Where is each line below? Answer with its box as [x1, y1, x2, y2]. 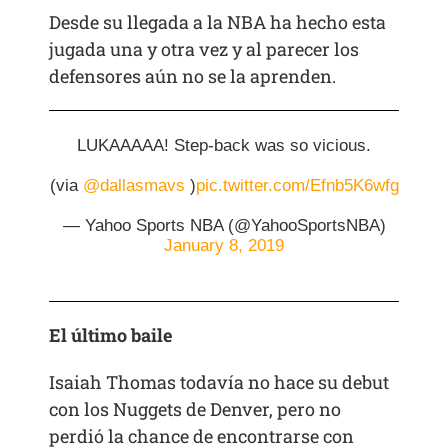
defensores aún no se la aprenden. [49, 64, 337, 89]
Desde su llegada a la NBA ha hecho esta [49, 10, 387, 35]
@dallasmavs [82, 176, 185, 196]
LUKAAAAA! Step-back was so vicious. [77, 136, 371, 156]
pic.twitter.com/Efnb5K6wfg [195, 176, 399, 196]
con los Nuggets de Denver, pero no [49, 397, 342, 422]
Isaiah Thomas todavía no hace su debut [49, 370, 390, 395]
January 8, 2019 [164, 236, 284, 256]
